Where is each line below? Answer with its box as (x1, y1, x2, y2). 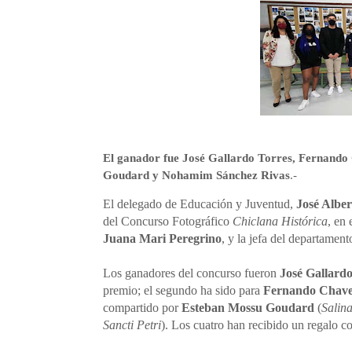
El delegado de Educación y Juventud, (102, 197, 296, 211)
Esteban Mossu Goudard (181, 301, 314, 314)
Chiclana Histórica (232, 214, 328, 228)
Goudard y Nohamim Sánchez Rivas (102, 169, 290, 181)
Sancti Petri (102, 318, 161, 332)
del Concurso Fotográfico (102, 214, 233, 228)
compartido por (102, 301, 181, 314)
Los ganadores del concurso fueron (102, 266, 280, 280)
